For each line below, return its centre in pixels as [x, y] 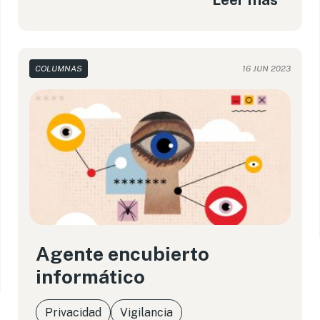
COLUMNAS [59, 69]
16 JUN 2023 [266, 69]
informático [91, 276]
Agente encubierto [123, 254]
